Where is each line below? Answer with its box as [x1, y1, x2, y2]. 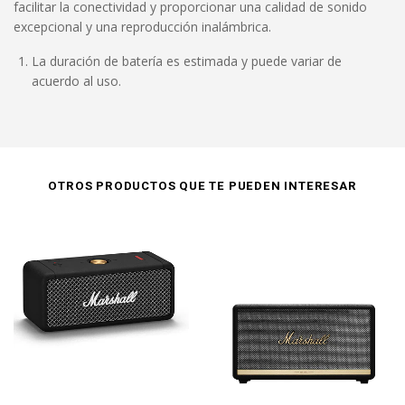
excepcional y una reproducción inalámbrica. [14, 18, 271, 35]
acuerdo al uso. [32, 72, 121, 89]
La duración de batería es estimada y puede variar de [32, 52, 342, 70]
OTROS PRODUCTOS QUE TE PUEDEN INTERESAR [48, 179, 357, 193]
